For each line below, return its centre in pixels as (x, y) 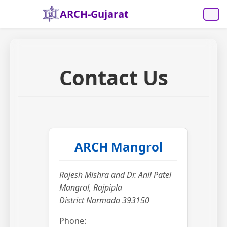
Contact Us (113, 78)
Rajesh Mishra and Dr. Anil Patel (115, 175)
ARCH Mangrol (118, 147)
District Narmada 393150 (104, 200)
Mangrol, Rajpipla (91, 188)
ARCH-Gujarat (94, 14)
